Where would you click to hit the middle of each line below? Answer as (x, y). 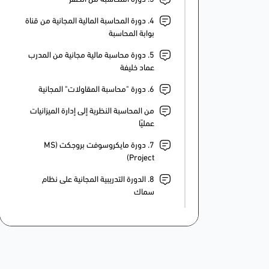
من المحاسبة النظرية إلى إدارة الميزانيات (92, 112)
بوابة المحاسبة (131, 34)
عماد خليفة (137, 68)
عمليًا (147, 124)
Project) (142, 159)
